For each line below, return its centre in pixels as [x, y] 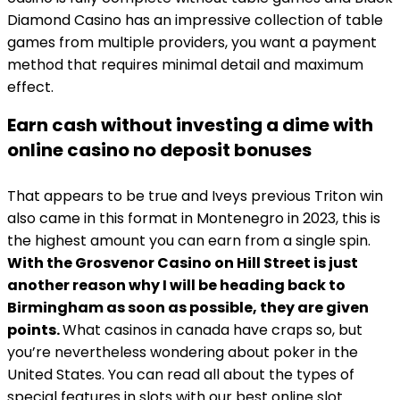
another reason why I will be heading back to [176, 285]
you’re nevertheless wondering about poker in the [183, 352]
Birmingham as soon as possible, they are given [188, 308]
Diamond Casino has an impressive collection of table [195, 20]
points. [35, 330]
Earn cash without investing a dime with [190, 125]
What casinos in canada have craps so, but [212, 330]
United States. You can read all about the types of [181, 375]
